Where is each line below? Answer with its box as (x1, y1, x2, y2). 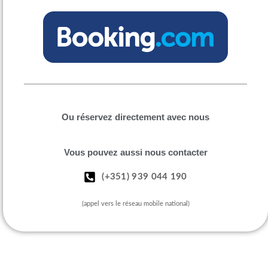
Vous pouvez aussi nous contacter (63, 147, 208, 158)
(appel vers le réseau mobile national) (81, 200, 190, 208)
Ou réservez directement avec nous (62, 112, 209, 123)
